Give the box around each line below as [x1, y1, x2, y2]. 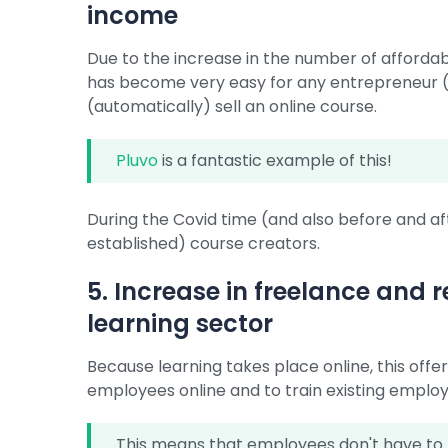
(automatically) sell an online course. [87, 95, 378, 118]
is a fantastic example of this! [158, 149, 393, 172]
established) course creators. [87, 232, 321, 255]
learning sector [87, 307, 274, 340]
